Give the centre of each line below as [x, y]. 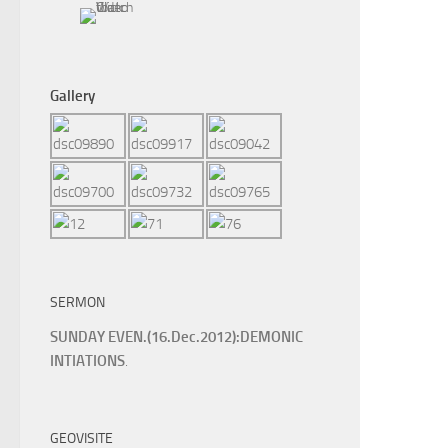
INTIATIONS [87, 360]
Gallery [72, 96]
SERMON [77, 302]
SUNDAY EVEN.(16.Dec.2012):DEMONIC [176, 336]
